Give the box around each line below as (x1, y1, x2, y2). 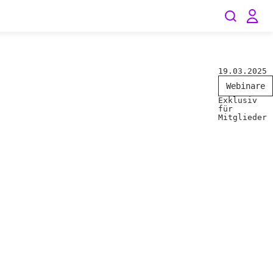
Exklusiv (218, 96, 257, 105)
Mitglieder (218, 113, 267, 122)
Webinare (226, 81, 265, 91)
